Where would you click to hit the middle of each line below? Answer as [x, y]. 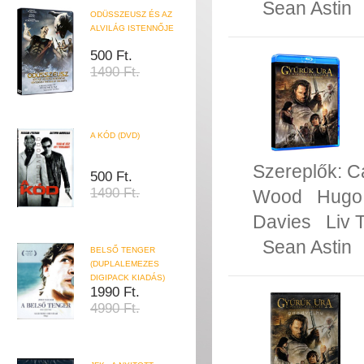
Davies [282, 222]
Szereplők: [300, 171]
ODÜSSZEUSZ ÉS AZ [131, 14]
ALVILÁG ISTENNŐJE [132, 28]
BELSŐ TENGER [123, 250]
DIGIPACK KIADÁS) [128, 278]
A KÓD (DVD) [115, 136]
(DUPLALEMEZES [125, 264]
